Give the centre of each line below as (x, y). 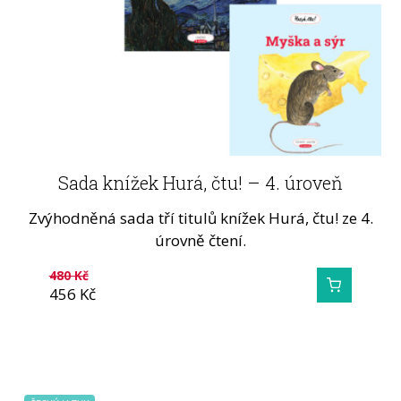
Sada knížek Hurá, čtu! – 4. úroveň (200, 182)
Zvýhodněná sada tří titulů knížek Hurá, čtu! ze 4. (200, 218)
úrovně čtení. (200, 240)
